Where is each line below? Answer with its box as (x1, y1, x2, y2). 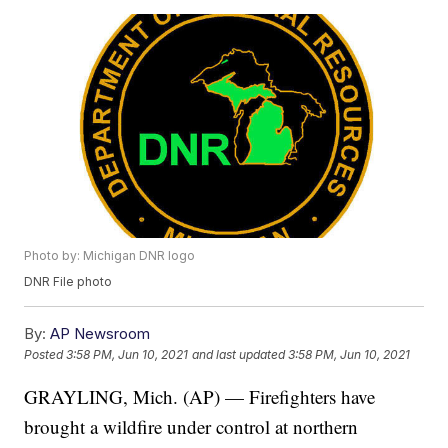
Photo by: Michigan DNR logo (24, 248, 196, 264)
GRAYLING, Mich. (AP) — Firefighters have (24, 384, 376, 410)
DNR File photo (24, 274, 113, 290)
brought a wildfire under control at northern (24, 414, 359, 440)
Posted (24, 347, 67, 363)
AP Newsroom (50, 324, 151, 344)
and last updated (192, 347, 286, 363)
